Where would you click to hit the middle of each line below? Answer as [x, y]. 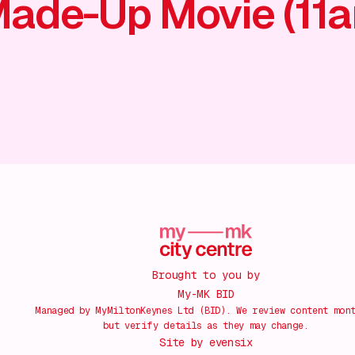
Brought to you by [206, 275]
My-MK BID [206, 294]
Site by [181, 342]
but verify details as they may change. [206, 326]
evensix [231, 342]
